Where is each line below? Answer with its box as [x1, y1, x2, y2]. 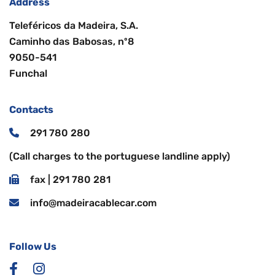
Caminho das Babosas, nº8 [9, 35, 134, 47]
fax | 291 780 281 [30, 173, 110, 185]
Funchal [9, 67, 47, 79]
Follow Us [9, 240, 56, 252]
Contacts [9, 103, 53, 115]
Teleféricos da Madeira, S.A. [9, 19, 138, 31]
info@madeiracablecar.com [30, 196, 157, 209]
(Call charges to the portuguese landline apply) [9, 150, 230, 162]
